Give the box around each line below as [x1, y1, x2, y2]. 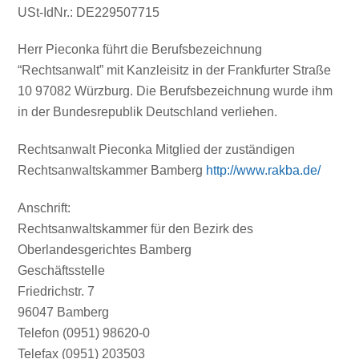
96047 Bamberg [18, 305, 110, 319]
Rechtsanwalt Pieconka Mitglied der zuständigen [18, 143, 296, 157]
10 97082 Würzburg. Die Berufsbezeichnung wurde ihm [18, 84, 333, 99]
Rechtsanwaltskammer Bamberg [18, 163, 207, 178]
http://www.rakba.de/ [206, 163, 321, 178]
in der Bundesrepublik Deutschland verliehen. [18, 105, 278, 119]
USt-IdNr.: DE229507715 [18, 5, 160, 19]
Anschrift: [18, 200, 71, 215]
